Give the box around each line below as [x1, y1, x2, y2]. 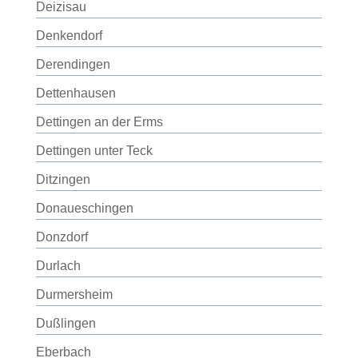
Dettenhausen [35, 86, 116, 100]
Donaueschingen [35, 201, 133, 215]
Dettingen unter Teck [35, 144, 153, 157]
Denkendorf [35, 29, 102, 42]
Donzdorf [35, 230, 88, 244]
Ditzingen [35, 173, 90, 186]
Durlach [35, 259, 81, 272]
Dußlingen [35, 316, 96, 330]
